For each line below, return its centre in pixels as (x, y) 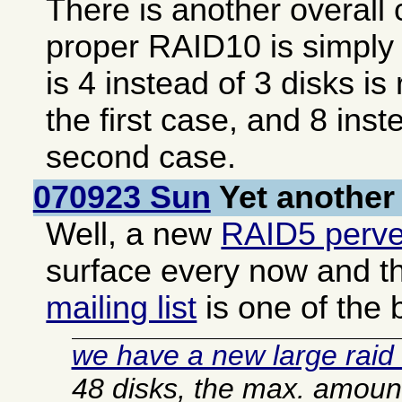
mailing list (122, 307)
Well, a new (134, 234)
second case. (141, 157)
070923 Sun (122, 197)
